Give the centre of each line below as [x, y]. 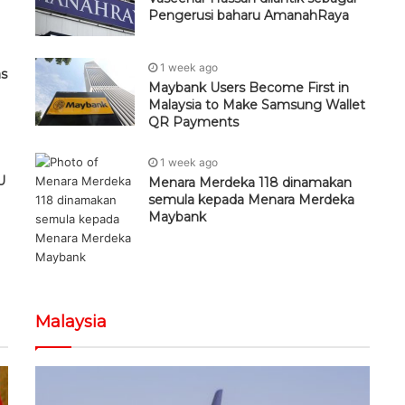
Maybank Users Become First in [249, 88]
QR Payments [193, 122]
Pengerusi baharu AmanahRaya [249, 16]
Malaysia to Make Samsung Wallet [257, 105]
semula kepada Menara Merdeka [251, 200]
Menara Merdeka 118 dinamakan [250, 183]
